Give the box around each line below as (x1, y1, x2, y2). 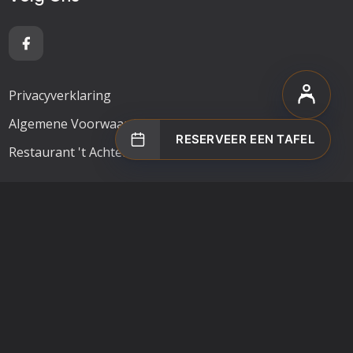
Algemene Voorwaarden (8, 115, 151, 132)
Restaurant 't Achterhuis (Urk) (8, 143, 186, 161)
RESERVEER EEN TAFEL (176, 132, 314, 147)
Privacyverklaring (8, 87, 111, 104)
